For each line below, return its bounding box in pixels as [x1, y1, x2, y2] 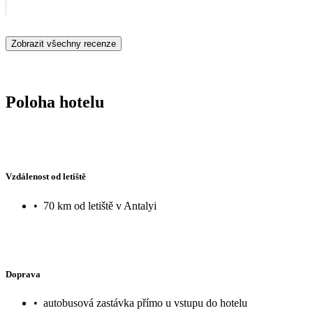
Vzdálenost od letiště [6, 171, 86, 182]
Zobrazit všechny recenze [11, 38, 116, 49]
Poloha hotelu [6, 92, 104, 111]
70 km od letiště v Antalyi [43, 199, 156, 212]
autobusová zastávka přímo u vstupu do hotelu [43, 297, 247, 310]
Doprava [6, 268, 41, 279]
